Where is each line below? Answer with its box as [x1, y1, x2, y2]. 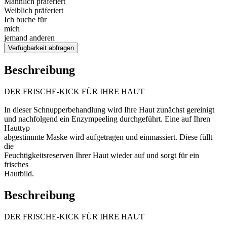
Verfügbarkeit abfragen [8, 44, 74, 52]
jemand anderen [4, 33, 55, 43]
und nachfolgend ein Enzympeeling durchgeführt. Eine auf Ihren [4, 115, 210, 123]
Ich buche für [4, 15, 47, 24]
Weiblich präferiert [4, 6, 63, 15]
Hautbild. [4, 169, 34, 178]
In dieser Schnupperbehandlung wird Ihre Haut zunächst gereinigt [4, 105, 214, 114]
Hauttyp [4, 124, 30, 132]
